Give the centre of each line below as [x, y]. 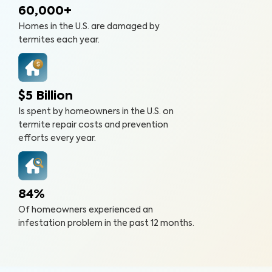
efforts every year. [57, 138]
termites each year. [59, 40]
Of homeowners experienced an [86, 210]
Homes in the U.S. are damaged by [89, 27]
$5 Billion [46, 97]
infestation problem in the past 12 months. [106, 223]
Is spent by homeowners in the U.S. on [96, 112]
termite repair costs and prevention [93, 125]
